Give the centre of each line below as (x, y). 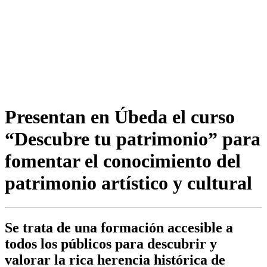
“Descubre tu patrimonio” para (133, 139)
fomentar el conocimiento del (123, 161)
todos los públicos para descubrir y (111, 244)
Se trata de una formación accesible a (119, 228)
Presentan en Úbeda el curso (120, 117)
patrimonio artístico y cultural (128, 183)
